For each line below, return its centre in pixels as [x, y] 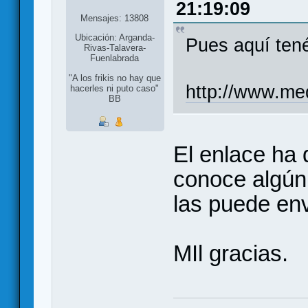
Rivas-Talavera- [114, 47]
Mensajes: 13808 [115, 18]
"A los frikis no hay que [114, 78]
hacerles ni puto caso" [115, 89]
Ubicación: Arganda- [114, 37]
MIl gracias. [231, 253]
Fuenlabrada [115, 58]
